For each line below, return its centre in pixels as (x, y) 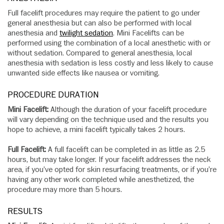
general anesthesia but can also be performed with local (99, 23)
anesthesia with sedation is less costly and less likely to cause (110, 63)
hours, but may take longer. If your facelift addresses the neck (109, 160)
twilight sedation (86, 33)
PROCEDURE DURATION (53, 95)
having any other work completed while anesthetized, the (101, 180)
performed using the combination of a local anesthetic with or (109, 43)
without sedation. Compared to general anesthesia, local (100, 53)
